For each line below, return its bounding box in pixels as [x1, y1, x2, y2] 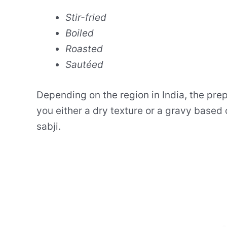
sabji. [36, 120, 61, 132]
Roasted [65, 43, 103, 55]
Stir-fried [65, 12, 106, 24]
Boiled [65, 27, 94, 40]
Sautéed [65, 59, 103, 71]
